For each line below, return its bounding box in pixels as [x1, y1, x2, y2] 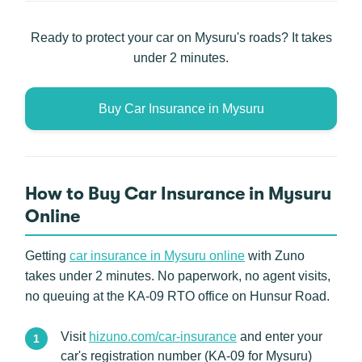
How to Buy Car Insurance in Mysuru [25, 183, 331, 204]
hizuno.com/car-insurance [89, 330, 237, 343]
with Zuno [245, 249, 305, 263]
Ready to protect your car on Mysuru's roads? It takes [30, 31, 332, 44]
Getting [25, 249, 69, 263]
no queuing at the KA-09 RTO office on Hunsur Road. [25, 289, 330, 303]
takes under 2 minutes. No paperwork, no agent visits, [25, 269, 330, 283]
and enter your [237, 330, 322, 343]
